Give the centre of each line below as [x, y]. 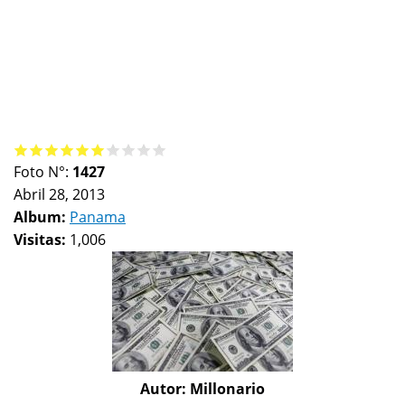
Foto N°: [43, 171]
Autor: [165, 388]
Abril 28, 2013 [59, 194]
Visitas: [42, 239]
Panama [98, 217]
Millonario [227, 388]
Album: [42, 217]
